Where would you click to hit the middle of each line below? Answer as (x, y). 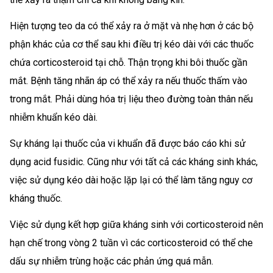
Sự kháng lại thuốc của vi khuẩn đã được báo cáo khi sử (128, 143)
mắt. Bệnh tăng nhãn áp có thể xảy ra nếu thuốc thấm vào (129, 81)
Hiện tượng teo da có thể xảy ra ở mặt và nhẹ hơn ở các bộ (132, 26)
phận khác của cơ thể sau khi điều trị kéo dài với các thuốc (132, 44)
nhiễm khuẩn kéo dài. (54, 118)
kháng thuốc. (36, 198)
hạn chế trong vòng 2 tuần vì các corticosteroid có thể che (131, 243)
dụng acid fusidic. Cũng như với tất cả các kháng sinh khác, (134, 161)
